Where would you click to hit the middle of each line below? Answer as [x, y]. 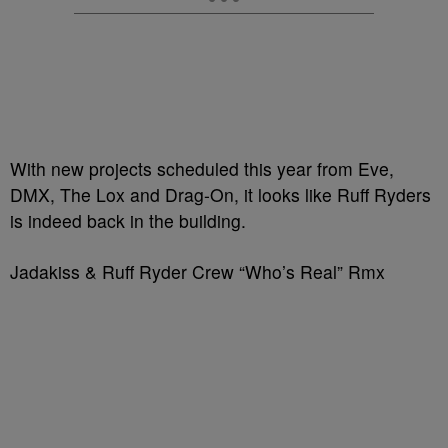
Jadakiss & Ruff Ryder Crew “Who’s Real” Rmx [197, 271]
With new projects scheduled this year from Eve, [202, 168]
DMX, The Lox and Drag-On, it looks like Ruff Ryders [220, 194]
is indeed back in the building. [128, 220]
